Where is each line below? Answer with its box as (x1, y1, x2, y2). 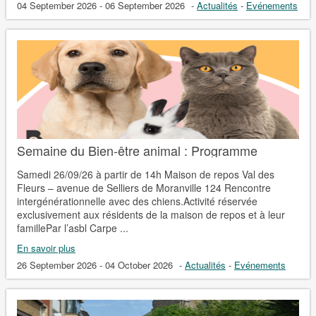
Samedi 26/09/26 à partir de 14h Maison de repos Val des (16, 166, 274, 181)
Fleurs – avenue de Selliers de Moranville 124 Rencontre (16, 180, 271, 195)
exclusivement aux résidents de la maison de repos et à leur (16, 207, 285, 221)
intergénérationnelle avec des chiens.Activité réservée (16, 193, 257, 208)
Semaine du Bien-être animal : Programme (16, 140, 257, 159)
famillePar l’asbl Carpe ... (16, 220, 128, 235)
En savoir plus (16, 241, 75, 255)
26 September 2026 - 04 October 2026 (16, 257, 176, 272)
